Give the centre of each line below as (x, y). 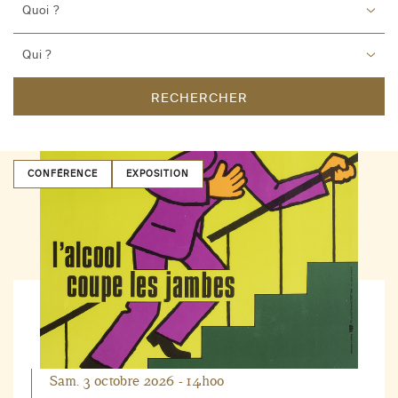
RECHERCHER (199, 98)
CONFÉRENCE (63, 174)
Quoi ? (41, 11)
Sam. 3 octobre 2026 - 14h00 (137, 382)
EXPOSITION (158, 174)
